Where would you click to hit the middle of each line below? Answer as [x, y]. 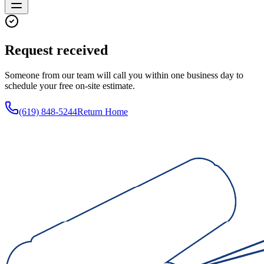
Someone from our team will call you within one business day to [124, 75]
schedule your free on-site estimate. [70, 85]
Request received [56, 50]
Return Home [103, 111]
